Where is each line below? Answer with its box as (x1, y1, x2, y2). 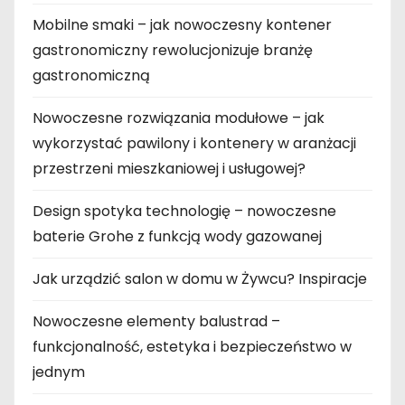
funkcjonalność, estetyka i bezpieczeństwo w (33, 336, 352, 358)
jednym (33, 362, 85, 383)
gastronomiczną (33, 65, 150, 87)
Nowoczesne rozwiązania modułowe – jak (33, 108, 325, 129)
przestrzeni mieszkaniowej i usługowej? (33, 158, 306, 180)
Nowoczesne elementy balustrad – (33, 311, 280, 333)
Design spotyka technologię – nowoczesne (33, 201, 336, 222)
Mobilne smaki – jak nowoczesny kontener (33, 14, 332, 36)
